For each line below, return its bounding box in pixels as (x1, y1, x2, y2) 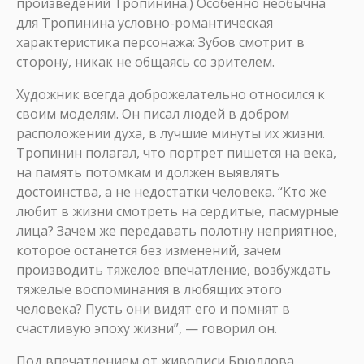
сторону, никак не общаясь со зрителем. (16, 53, 275, 71)
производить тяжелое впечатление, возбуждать (16, 261, 331, 279)
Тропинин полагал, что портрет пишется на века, (16, 144, 336, 162)
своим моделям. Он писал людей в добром (16, 105, 289, 123)
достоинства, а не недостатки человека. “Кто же (16, 183, 327, 201)
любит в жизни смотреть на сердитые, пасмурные (16, 202, 339, 220)
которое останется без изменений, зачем (16, 241, 281, 259)
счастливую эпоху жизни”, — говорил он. (16, 319, 277, 337)
